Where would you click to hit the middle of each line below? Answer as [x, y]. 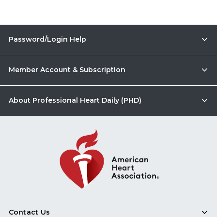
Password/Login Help [47, 39]
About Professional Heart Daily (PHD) [75, 100]
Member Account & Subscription [67, 70]
